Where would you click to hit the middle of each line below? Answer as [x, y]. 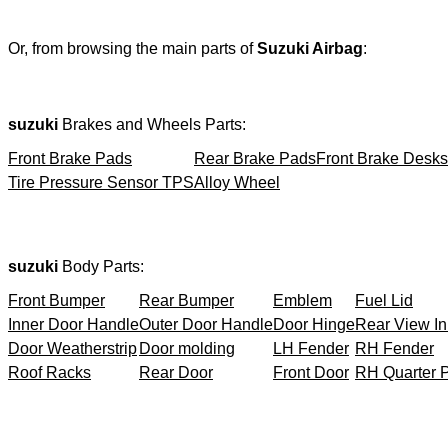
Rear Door [176, 372]
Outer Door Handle [206, 324]
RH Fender [394, 348]
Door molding [187, 348]
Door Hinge [314, 324]
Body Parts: [103, 266]
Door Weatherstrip [72, 348]
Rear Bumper [186, 300]
